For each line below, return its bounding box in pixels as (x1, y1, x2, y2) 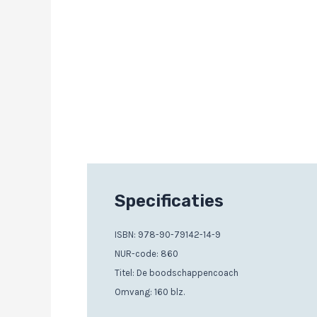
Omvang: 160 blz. (115, 287, 185, 298)
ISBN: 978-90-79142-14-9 (115, 229, 221, 241)
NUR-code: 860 (115, 248, 178, 260)
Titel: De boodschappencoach (115, 267, 238, 279)
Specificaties (115, 191, 224, 212)
